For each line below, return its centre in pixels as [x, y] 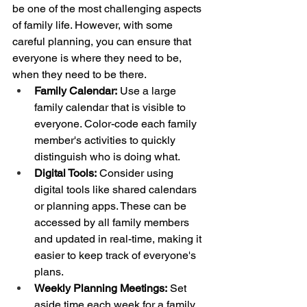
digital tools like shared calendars [117, 190]
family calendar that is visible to [111, 108]
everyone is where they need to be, [98, 58]
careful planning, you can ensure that [103, 42]
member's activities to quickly [106, 140]
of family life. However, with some [94, 25]
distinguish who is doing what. [107, 157]
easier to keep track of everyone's [116, 256]
